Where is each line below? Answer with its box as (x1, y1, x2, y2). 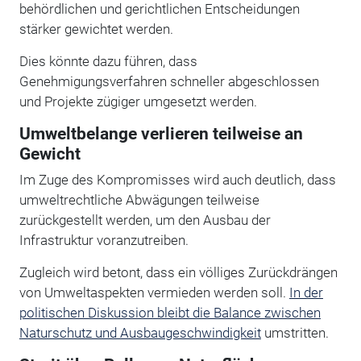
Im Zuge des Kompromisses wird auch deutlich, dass (19, 171, 336, 188)
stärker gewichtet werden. (19, 20, 173, 37)
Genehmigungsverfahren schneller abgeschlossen (19, 73, 319, 89)
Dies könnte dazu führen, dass (19, 52, 197, 69)
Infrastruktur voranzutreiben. (19, 231, 189, 248)
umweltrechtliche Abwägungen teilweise (19, 191, 259, 208)
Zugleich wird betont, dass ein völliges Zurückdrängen (19, 263, 338, 280)
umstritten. (260, 324, 329, 341)
